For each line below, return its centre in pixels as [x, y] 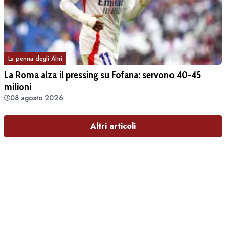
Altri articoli [113, 126]
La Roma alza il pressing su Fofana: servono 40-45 [102, 75]
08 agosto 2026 [37, 98]
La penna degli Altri [35, 59]
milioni [18, 87]
